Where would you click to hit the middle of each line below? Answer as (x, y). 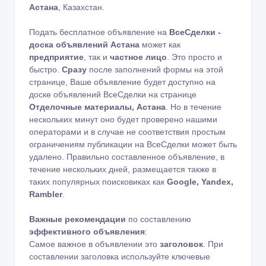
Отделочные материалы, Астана (97, 107)
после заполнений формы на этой (155, 69)
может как (160, 44)
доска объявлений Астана (84, 44)
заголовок (181, 244)
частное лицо (138, 57)
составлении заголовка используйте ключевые (120, 256)
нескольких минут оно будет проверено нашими (123, 119)
